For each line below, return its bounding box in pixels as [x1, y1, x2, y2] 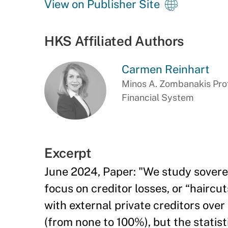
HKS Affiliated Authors [44, 33, 184, 49]
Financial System [121, 92, 194, 103]
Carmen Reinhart [121, 63, 210, 76]
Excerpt [44, 145, 92, 161]
